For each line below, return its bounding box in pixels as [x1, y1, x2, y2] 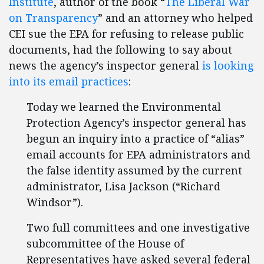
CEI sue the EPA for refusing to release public [9, 27, 244, 41]
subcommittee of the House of [27, 236, 184, 250]
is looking [202, 58, 254, 72]
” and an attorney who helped [98, 11, 253, 25]
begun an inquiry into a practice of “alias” [27, 131, 245, 146]
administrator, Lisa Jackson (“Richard [27, 179, 220, 193]
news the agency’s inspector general [9, 58, 202, 72]
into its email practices [9, 74, 128, 88]
